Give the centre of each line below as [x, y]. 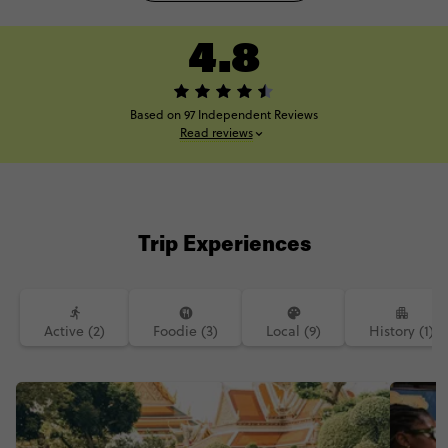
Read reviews [216, 132]
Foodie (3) [185, 331]
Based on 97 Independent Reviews [224, 114]
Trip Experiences [224, 246]
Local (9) [293, 331]
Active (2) [74, 331]
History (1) [401, 331]
